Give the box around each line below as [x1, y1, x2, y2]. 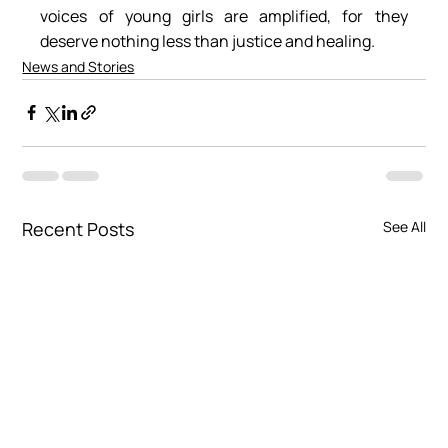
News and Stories [22, 56, 135, 76]
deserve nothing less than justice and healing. [40, 29, 376, 52]
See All [382, 216, 426, 236]
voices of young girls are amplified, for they [40, 4, 408, 27]
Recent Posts [22, 216, 135, 241]
